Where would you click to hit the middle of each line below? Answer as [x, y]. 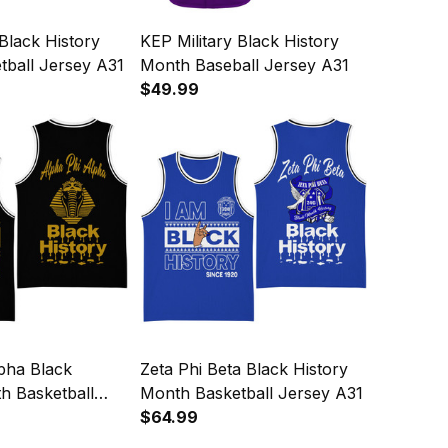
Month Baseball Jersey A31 [245, 65]
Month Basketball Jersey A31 [252, 393]
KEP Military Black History [240, 41]
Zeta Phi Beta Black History [244, 369]
